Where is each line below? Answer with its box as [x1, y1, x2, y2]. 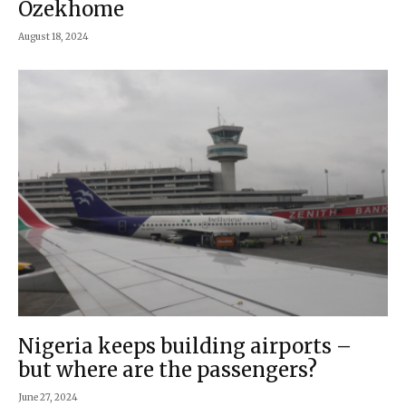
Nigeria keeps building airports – [18, 333, 352, 360]
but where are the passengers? [18, 357, 317, 383]
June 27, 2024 [18, 391, 78, 404]
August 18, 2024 [18, 30, 89, 43]
